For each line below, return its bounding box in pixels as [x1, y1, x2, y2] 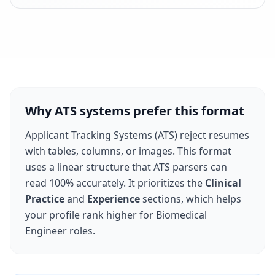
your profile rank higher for [25, 208, 156, 222]
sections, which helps [140, 192, 241, 206]
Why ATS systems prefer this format [25, 103, 244, 119]
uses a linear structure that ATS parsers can [25, 160, 227, 174]
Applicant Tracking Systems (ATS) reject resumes [25, 128, 249, 142]
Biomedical [156, 208, 207, 222]
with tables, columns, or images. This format [25, 144, 231, 158]
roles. [67, 224, 95, 238]
